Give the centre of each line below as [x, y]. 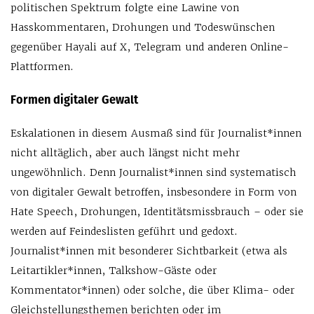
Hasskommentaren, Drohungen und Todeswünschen [143, 27]
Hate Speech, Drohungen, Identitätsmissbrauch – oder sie [157, 212]
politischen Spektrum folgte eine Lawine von [125, 8]
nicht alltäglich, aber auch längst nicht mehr [125, 153]
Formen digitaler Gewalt [74, 100]
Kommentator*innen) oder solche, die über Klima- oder [152, 291]
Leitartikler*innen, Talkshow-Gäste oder [114, 271]
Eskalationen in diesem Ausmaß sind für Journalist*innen [156, 134]
